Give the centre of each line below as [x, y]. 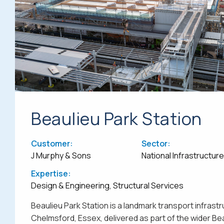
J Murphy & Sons [61, 155]
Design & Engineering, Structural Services [107, 185]
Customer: [52, 143]
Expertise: [51, 173]
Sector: [156, 143]
